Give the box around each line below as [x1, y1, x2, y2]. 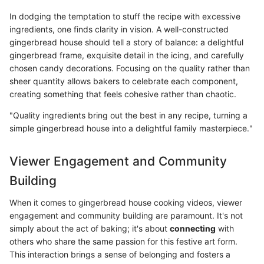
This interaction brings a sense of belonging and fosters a [9, 249, 230, 260]
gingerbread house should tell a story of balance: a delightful [9, 37, 243, 47]
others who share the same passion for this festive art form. [9, 236, 237, 247]
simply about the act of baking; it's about [9, 223, 170, 234]
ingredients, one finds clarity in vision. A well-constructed [9, 24, 229, 34]
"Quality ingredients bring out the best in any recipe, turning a [9, 110, 247, 120]
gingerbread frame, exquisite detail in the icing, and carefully [9, 49, 244, 60]
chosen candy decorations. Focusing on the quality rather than [9, 62, 250, 73]
